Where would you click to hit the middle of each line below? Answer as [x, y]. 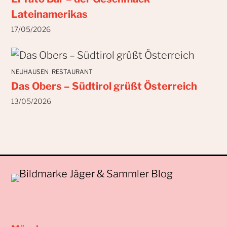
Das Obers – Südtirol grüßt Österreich [104, 86]
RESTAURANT [72, 71]
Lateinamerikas [49, 14]
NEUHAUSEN [30, 71]
